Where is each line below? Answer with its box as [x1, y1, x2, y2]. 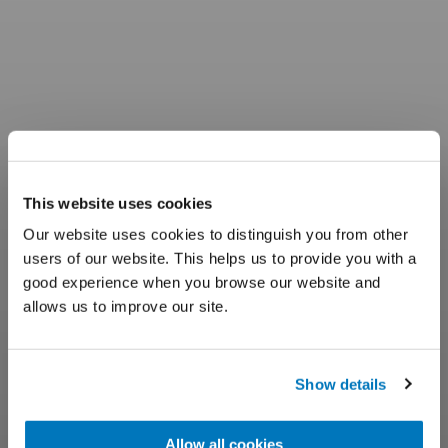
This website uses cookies [23, 194, 213, 212]
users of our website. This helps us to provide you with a [23, 249, 417, 267]
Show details [295, 375, 387, 393]
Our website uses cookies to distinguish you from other [23, 225, 408, 243]
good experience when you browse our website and [23, 273, 381, 291]
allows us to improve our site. [23, 297, 228, 315]
